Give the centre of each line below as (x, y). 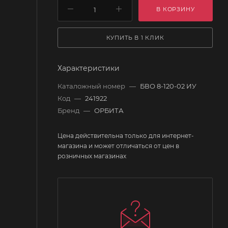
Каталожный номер (92, 86)
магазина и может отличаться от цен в (118, 146)
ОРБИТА (109, 110)
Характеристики (89, 68)
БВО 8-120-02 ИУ (168, 86)
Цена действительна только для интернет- (126, 135)
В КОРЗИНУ (176, 9)
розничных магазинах (92, 156)
